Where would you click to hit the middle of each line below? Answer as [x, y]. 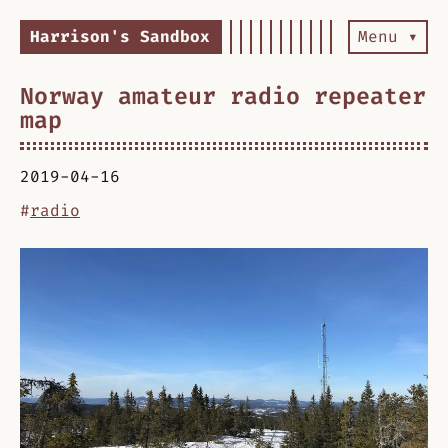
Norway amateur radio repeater [223, 96]
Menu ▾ [388, 36]
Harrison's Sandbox [120, 36]
